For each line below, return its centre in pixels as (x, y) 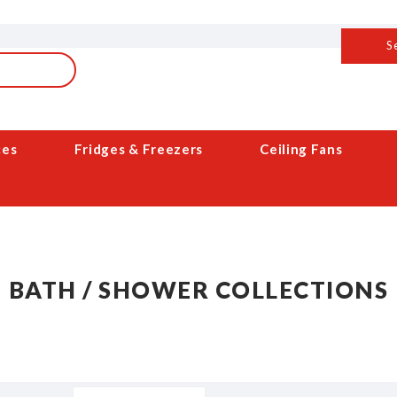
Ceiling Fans (301, 149)
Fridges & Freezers (139, 149)
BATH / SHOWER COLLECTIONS (198, 290)
